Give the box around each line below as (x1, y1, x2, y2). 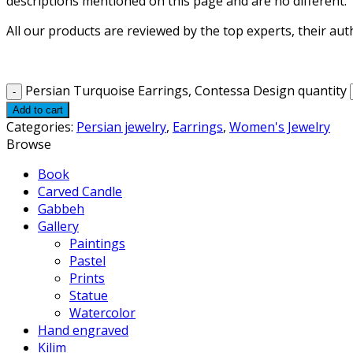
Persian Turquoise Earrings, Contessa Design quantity (25, 81, 347, 99)
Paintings (69, 234, 125, 252)
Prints (69, 269, 105, 287)
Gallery (38, 217, 79, 235)
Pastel (69, 251, 106, 269)
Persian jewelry (76, 117, 166, 136)
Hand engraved (38, 321, 128, 339)
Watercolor (69, 303, 136, 321)
